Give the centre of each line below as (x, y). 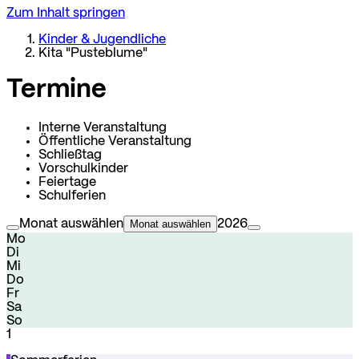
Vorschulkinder (83, 168)
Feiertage (67, 182)
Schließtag (70, 155)
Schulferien (72, 196)
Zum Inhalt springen (66, 13)
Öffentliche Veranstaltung (115, 141)
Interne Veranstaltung (103, 127)
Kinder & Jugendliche (102, 40)
